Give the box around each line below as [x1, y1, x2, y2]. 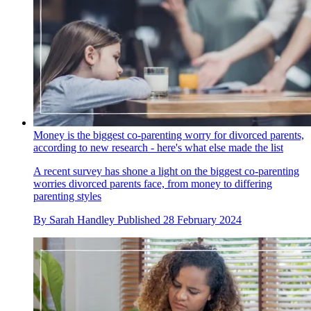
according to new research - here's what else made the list [33, 141, 283, 153]
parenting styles [33, 190, 101, 202]
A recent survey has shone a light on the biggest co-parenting [33, 165, 299, 177]
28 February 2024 [163, 213, 242, 226]
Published [117, 213, 163, 226]
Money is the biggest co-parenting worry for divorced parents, [33, 128, 304, 141]
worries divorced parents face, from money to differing [33, 177, 272, 190]
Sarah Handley [49, 213, 115, 226]
